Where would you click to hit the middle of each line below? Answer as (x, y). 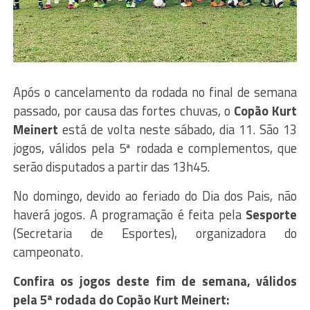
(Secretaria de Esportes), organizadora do (155, 234)
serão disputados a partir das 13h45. (111, 167)
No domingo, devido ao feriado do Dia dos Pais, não (155, 196)
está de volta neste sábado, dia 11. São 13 (177, 130)
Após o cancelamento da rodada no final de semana (155, 92)
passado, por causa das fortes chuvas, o (124, 111)
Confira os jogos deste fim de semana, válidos (155, 281)
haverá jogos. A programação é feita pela (129, 215)
